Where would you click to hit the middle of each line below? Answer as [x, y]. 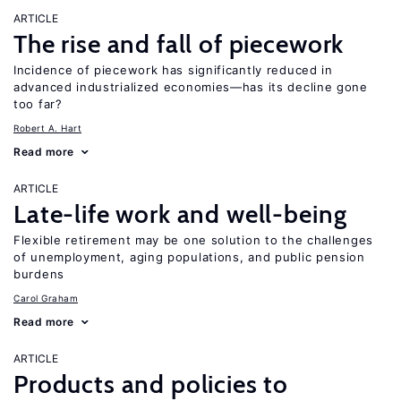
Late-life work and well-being [180, 214]
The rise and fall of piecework [179, 44]
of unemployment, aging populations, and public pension [189, 257]
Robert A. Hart [47, 128]
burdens [39, 274]
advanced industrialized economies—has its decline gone [191, 87]
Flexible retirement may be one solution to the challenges [193, 240]
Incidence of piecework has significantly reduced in [173, 70]
